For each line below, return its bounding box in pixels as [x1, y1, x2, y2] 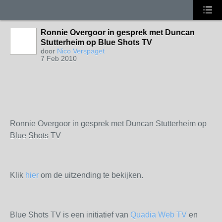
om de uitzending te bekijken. [39, 171, 143, 179]
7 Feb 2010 [41, 55, 77, 62]
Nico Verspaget [57, 47, 105, 55]
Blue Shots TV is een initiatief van [10, 211, 130, 219]
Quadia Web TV [130, 211, 187, 219]
